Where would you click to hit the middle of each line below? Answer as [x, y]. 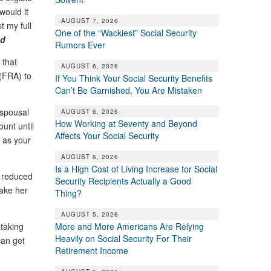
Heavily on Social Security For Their [123, 238]
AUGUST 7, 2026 [90, 20]
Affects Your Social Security [107, 135]
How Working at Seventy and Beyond [126, 123]
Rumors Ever [80, 44]
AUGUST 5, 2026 [90, 214]
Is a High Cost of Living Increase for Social [136, 168]
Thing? [68, 193]
